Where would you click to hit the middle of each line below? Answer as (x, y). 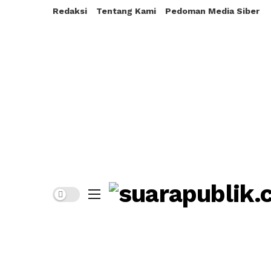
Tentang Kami (126, 11)
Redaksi (70, 11)
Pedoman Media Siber (212, 11)
